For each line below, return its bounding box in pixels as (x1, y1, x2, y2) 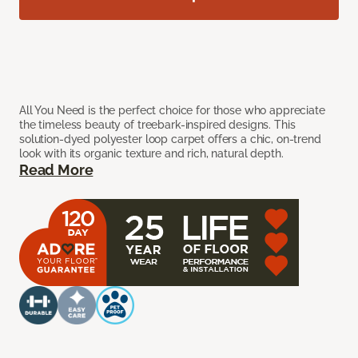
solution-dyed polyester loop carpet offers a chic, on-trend (19, 133, 321, 146)
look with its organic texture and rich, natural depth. (19, 147, 284, 161)
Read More (19, 161, 93, 179)
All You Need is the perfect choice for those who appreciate (19, 104, 325, 117)
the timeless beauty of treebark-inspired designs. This (19, 118, 296, 132)
